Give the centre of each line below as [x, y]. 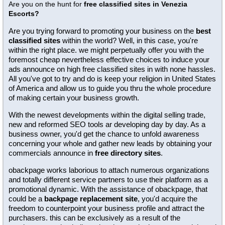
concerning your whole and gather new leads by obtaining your [110, 143]
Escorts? [24, 14]
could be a [26, 199]
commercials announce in [52, 153]
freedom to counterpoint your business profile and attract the [106, 208]
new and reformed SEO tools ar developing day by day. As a [107, 124]
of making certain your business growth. [74, 98]
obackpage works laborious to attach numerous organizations [109, 170]
